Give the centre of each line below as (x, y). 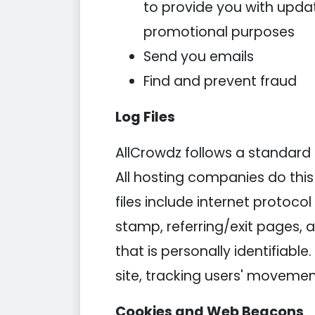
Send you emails (199, 57)
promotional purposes (219, 32)
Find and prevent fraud (220, 81)
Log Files (145, 117)
